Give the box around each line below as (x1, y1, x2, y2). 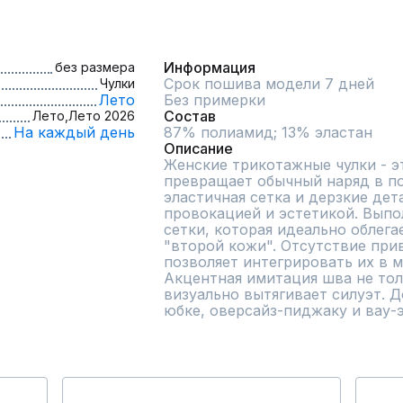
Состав (164, 106, 216, 125)
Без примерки (164, 90, 265, 109)
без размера (55, 58, 135, 75)
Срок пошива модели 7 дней (164, 74, 374, 93)
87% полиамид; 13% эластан (164, 122, 372, 141)
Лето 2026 (68, 107, 135, 123)
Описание (164, 139, 233, 157)
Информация (164, 58, 255, 76)
